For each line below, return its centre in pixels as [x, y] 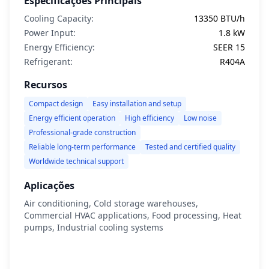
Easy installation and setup [137, 104]
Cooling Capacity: [59, 18]
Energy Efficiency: [59, 47]
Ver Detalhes [142, 258]
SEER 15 [229, 47]
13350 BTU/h [219, 18]
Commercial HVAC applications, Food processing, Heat [133, 215]
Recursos [46, 85]
